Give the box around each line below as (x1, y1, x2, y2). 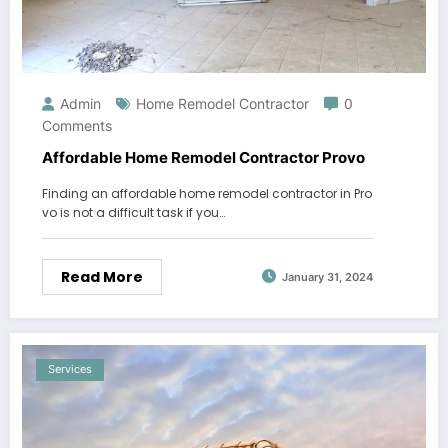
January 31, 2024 (282, 271, 373, 285)
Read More (61, 266, 143, 287)
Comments (42, 116, 112, 134)
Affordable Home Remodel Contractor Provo (42, 147, 365, 167)
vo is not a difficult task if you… (42, 203, 225, 221)
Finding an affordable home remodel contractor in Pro (42, 184, 372, 202)
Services (48, 362, 92, 376)
